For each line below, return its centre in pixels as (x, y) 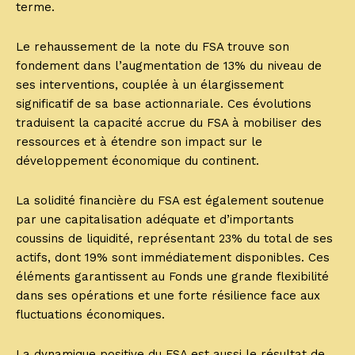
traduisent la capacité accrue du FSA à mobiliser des (169, 123)
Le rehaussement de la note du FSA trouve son (153, 47)
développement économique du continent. (137, 161)
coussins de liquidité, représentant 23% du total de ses (174, 239)
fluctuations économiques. (90, 315)
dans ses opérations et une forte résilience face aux (168, 296)
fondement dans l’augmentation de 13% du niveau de (169, 66)
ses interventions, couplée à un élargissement (150, 85)
